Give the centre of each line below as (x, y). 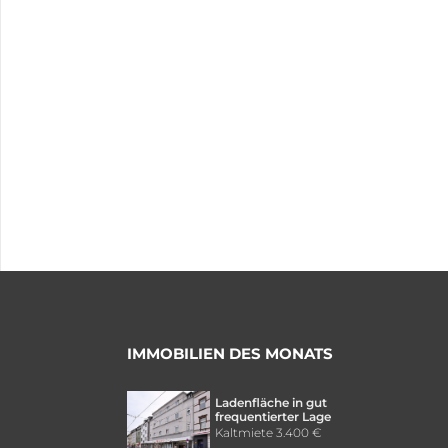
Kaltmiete (243, 432)
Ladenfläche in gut (270, 402)
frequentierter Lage (272, 416)
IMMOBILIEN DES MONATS (230, 353)
